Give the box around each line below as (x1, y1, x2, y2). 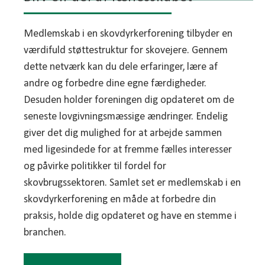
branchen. (24, 227, 66, 238)
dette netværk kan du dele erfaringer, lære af (24, 61, 218, 73)
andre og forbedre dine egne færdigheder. (24, 77, 206, 89)
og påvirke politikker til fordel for (24, 160, 166, 172)
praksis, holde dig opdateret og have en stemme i (24, 210, 237, 222)
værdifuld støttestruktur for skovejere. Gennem (24, 44, 228, 56)
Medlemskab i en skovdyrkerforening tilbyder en (24, 28, 232, 40)
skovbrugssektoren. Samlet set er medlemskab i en (24, 177, 241, 189)
